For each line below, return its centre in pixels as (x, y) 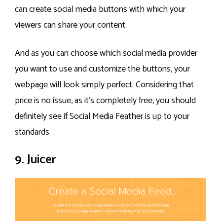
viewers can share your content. (71, 25)
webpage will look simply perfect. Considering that (104, 85)
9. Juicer (35, 160)
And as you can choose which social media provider (106, 53)
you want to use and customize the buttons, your (102, 69)
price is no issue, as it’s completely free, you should (105, 100)
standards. (33, 132)
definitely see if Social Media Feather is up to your (102, 116)
